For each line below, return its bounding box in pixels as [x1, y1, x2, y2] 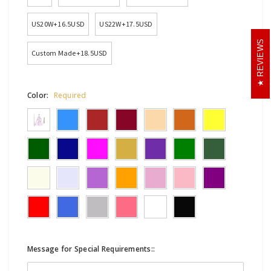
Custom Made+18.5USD [31, 48, 108, 58]
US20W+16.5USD [31, 19, 85, 29]
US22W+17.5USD [99, 19, 153, 29]
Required [53, 90, 87, 100]
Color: [27, 90, 51, 100]
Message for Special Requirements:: [27, 243, 155, 254]
